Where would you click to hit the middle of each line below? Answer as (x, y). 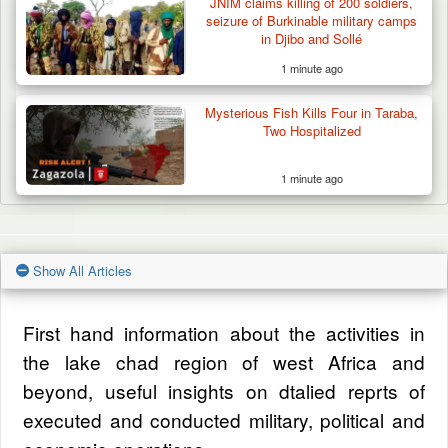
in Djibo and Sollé (312, 39)
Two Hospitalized (311, 131)
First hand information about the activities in (224, 333)
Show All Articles (80, 271)
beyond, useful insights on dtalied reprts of (224, 391)
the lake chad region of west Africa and (224, 362)
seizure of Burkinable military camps (312, 21)
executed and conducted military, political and (224, 420)
